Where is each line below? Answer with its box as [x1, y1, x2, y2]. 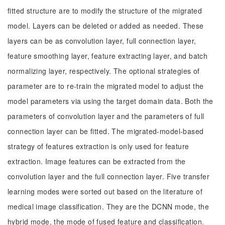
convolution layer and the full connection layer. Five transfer [8, 171, 210, 181]
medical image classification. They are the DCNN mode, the [8, 201, 209, 211]
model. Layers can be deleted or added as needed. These [8, 21, 204, 31]
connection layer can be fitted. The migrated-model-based [8, 126, 204, 136]
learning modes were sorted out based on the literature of [8, 186, 202, 196]
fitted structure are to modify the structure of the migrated [8, 6, 202, 16]
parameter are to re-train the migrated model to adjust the [8, 81, 204, 91]
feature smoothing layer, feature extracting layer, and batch [8, 51, 208, 61]
